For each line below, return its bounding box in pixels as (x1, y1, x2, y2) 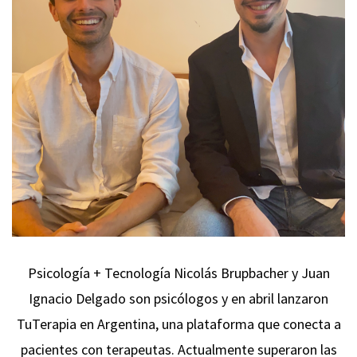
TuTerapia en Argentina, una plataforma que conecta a (16, 315, 341, 333)
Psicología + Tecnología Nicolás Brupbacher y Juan (27, 264, 330, 282)
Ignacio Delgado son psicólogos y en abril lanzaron (29, 289, 328, 308)
